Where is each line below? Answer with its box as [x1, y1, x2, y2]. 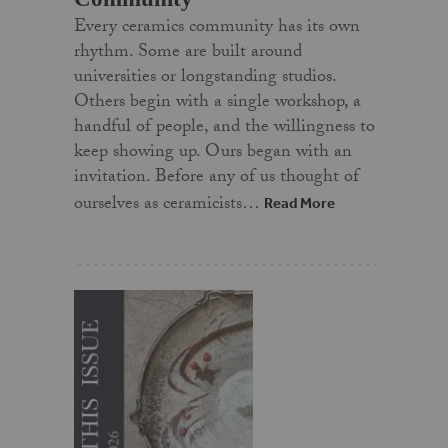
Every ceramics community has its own [73, 12, 360, 44]
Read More [263, 193, 335, 212]
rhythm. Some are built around [73, 37, 302, 69]
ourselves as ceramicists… [73, 189, 264, 221]
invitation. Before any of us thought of [73, 162, 359, 194]
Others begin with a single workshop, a [73, 87, 361, 119]
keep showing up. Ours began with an [73, 137, 352, 169]
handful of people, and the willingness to [73, 112, 375, 144]
